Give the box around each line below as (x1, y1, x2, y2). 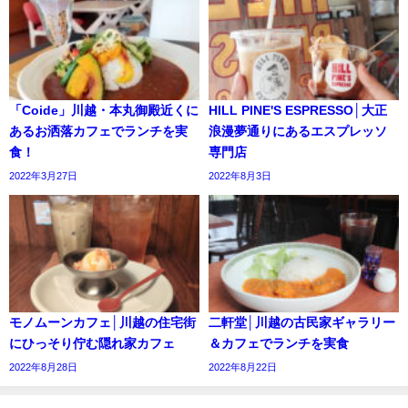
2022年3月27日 (9, 169, 77, 181)
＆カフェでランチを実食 (209, 337, 349, 351)
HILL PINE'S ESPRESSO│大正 (209, 103, 387, 117)
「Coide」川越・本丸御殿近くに (9, 103, 199, 117)
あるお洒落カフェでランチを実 (9, 124, 188, 138)
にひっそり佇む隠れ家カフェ (9, 337, 175, 351)
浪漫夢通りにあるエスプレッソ (209, 124, 387, 138)
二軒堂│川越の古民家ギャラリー (209, 316, 395, 330)
